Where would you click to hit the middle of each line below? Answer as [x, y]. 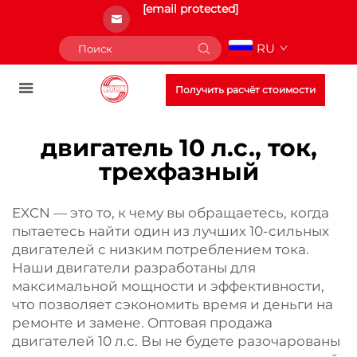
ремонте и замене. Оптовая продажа [142, 323]
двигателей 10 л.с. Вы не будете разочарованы [176, 341]
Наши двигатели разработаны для [134, 268]
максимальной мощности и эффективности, [168, 286]
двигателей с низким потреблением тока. [161, 249]
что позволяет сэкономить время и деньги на [173, 304]
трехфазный [178, 172]
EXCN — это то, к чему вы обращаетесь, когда [171, 213]
